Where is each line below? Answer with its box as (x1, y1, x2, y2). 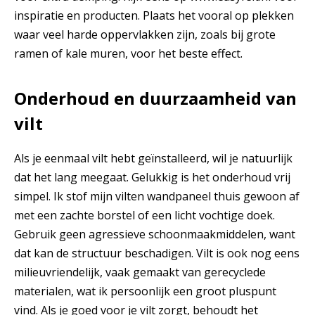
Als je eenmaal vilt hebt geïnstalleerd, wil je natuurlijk (14, 150, 292, 167)
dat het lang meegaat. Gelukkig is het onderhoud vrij (14, 169, 290, 186)
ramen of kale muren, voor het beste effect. (14, 45, 243, 61)
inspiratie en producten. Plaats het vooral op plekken (14, 7, 294, 23)
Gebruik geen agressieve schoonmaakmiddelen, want (14, 226, 295, 243)
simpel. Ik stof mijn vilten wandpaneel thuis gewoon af (14, 188, 300, 205)
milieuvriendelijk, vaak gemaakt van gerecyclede (14, 264, 266, 281)
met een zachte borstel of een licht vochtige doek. (14, 207, 275, 224)
